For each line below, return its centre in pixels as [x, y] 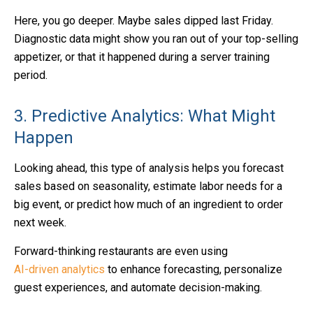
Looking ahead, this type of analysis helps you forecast [149, 168]
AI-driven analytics [59, 270]
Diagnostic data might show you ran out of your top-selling [156, 39]
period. [31, 75]
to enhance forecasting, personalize [194, 270]
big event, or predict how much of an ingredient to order [148, 205]
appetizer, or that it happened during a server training [142, 57]
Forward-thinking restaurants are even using [121, 252]
